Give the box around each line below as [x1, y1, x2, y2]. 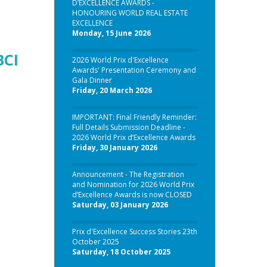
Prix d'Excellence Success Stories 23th [72, 226, 197, 237]
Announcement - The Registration [72, 169, 184, 179]
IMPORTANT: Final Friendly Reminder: [72, 112, 197, 122]
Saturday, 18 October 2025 [72, 247, 170, 257]
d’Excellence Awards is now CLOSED [72, 190, 192, 200]
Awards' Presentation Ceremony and [72, 65, 196, 75]
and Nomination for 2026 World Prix [72, 179, 194, 190]
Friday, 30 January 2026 [72, 142, 157, 153]
